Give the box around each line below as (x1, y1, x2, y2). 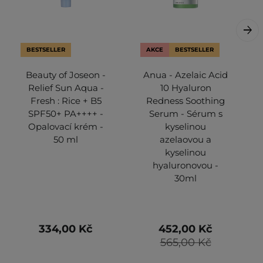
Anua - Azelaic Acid (143, 69, 228, 80)
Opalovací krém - (28, 120, 103, 132)
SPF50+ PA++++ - (28, 107, 103, 119)
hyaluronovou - (153, 159, 218, 171)
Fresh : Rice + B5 (30, 95, 102, 106)
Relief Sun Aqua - (28, 82, 104, 93)
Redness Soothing (146, 95, 225, 106)
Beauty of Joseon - (26, 69, 106, 80)
